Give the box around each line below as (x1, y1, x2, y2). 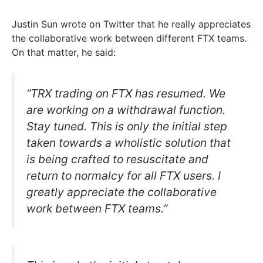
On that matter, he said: (12, 46, 116, 59)
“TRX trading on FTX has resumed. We (26, 86, 225, 101)
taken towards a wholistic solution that (26, 136, 231, 150)
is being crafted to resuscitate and (26, 152, 208, 167)
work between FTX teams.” (26, 201, 167, 216)
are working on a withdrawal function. (26, 103, 225, 117)
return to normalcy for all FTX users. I (26, 168, 221, 183)
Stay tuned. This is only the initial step (26, 119, 227, 134)
